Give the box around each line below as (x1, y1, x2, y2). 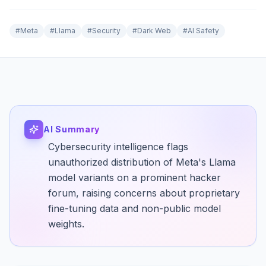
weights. (48, 218, 84, 230)
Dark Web (137, 26, 171, 35)
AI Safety (188, 26, 219, 35)
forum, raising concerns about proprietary (48, 187, 240, 199)
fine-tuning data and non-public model (48, 202, 221, 214)
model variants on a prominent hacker (48, 172, 221, 183)
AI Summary (43, 124, 100, 134)
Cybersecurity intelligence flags (48, 141, 188, 153)
